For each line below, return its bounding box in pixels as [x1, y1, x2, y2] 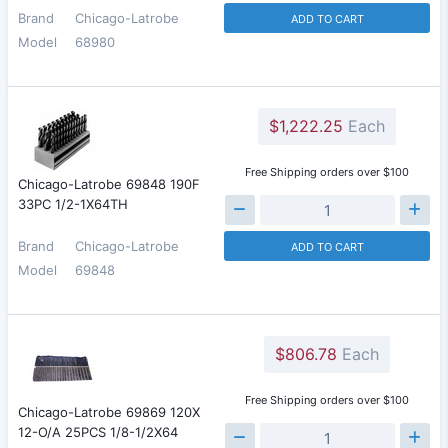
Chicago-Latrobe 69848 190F [18, 176, 200, 192]
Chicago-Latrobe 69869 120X [18, 404, 200, 420]
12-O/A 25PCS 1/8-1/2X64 [18, 424, 178, 440]
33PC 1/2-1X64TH [18, 196, 128, 212]
